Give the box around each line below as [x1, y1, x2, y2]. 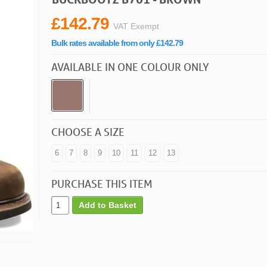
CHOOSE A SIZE [51, 125, 125, 138]
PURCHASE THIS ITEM [51, 176, 153, 190]
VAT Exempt [113, 21, 159, 31]
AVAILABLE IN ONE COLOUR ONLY [51, 60, 209, 73]
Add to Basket [79, 200, 136, 210]
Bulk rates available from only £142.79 [51, 38, 183, 48]
